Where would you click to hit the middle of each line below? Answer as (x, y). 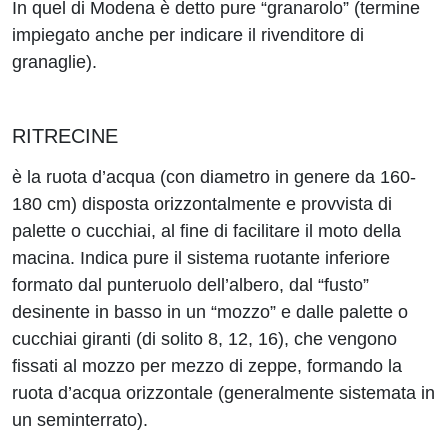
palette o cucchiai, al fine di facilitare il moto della (206, 231)
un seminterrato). (80, 420)
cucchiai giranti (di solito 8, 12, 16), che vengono (204, 339)
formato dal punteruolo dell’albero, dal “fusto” (190, 285)
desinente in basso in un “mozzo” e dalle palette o (210, 312)
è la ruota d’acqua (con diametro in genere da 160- (214, 177)
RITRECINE (65, 136)
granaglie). (54, 62)
